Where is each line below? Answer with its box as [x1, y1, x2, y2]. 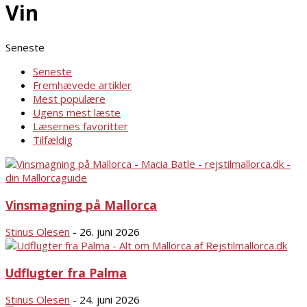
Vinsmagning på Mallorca [5, 196, 157, 213]
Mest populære [33, 92, 106, 106]
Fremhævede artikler [33, 78, 132, 93]
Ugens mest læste [33, 106, 121, 120]
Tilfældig [33, 133, 73, 147]
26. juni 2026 [79, 225, 140, 239]
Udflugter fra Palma [5, 264, 127, 281]
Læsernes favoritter [33, 119, 128, 134]
